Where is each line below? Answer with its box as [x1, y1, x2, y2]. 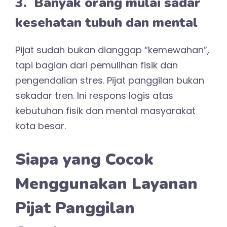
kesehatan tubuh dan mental [15, 13, 198, 31]
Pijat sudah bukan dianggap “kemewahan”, [15, 43, 209, 56]
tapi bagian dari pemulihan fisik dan [15, 58, 178, 71]
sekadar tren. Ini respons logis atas [15, 89, 173, 102]
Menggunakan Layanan [15, 172, 198, 195]
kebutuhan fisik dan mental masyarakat [15, 104, 196, 117]
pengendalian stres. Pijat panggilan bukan [15, 73, 204, 87]
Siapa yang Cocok [15, 148, 154, 170]
